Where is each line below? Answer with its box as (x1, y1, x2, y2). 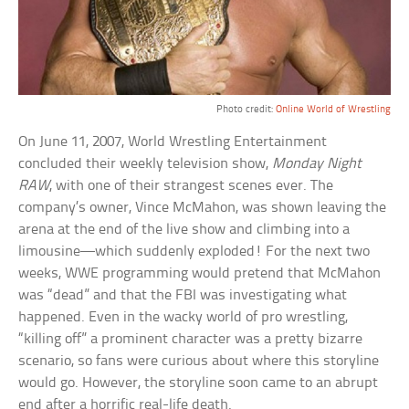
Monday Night (272, 156, 362, 173)
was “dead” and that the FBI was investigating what (18, 288, 348, 304)
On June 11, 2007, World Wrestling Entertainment (18, 134, 328, 151)
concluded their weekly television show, (18, 156, 273, 173)
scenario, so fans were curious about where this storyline (18, 353, 380, 370)
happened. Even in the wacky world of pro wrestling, (18, 309, 349, 326)
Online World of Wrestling (275, 104, 391, 116)
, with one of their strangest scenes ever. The (49, 178, 334, 194)
